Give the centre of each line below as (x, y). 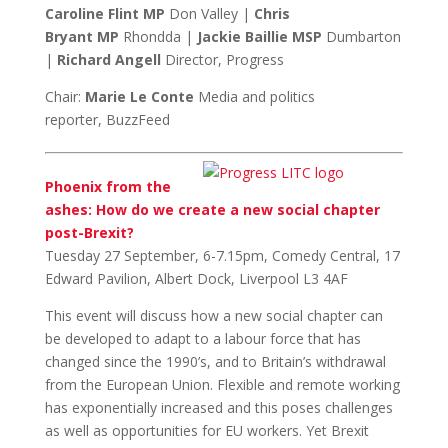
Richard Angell (108, 59)
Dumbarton (361, 36)
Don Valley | (209, 13)
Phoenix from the (107, 186)
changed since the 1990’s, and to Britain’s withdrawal (215, 361)
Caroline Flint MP (104, 13)
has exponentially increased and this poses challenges (218, 407)
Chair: (64, 96)
